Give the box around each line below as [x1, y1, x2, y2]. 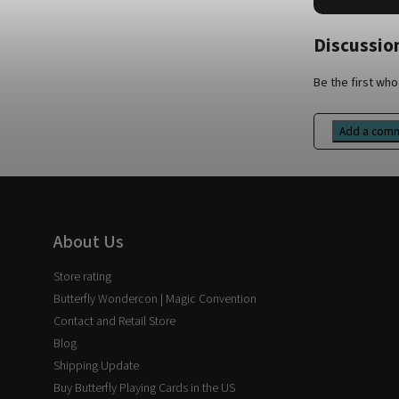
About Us [53, 229, 124, 255]
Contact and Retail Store [53, 312, 175, 330]
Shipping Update [53, 356, 139, 375]
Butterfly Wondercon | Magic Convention [53, 289, 256, 308]
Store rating [53, 267, 111, 286]
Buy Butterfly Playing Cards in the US [53, 379, 235, 397]
